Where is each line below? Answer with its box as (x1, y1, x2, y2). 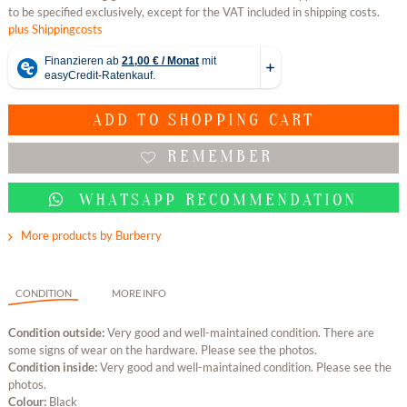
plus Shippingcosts (7, 22, 103, 37)
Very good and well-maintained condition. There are (106, 325, 374, 341)
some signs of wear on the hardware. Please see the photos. (7, 342, 317, 358)
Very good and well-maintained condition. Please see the (99, 360, 392, 375)
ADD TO (92, 110, 161, 131)
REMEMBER (167, 146, 273, 167)
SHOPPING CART (167, 110, 315, 131)
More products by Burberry (18, 228, 163, 243)
